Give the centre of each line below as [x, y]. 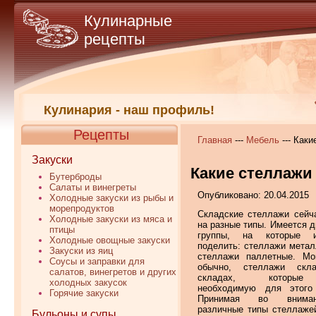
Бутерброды [75, 177]
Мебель [263, 140]
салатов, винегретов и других [113, 272]
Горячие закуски [84, 293]
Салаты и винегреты [93, 187]
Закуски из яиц [81, 251]
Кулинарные [128, 21]
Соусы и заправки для [97, 261]
